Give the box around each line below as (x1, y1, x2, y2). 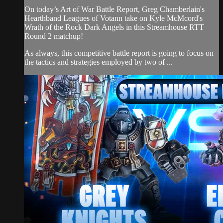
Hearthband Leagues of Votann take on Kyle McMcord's (24, 13, 203, 22)
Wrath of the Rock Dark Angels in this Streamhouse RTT (24, 22, 204, 31)
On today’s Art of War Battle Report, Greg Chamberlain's (24, 4, 205, 13)
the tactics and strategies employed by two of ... (24, 57, 173, 66)
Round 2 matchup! (24, 31, 83, 40)
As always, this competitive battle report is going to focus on (24, 48, 214, 57)
